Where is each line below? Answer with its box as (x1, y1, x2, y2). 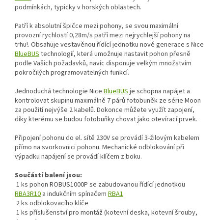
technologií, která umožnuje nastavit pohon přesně (39, 49, 191, 59)
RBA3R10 (15, 189, 41, 199)
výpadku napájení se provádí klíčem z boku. (15, 152, 142, 162)
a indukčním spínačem (41, 189, 108, 199)
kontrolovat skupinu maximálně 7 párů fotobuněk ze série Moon (15, 96, 201, 106)
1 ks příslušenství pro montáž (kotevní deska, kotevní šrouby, (15, 208, 197, 218)
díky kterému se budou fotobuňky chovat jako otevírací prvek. (15, 114, 197, 125)
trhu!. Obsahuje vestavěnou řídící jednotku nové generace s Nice (15, 40, 204, 50)
